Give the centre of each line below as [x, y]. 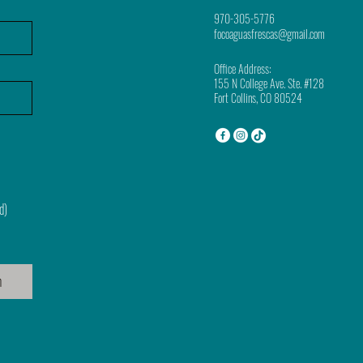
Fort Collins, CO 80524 [258, 97]
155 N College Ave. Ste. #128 [269, 83]
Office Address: [242, 68]
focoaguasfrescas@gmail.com [269, 33]
